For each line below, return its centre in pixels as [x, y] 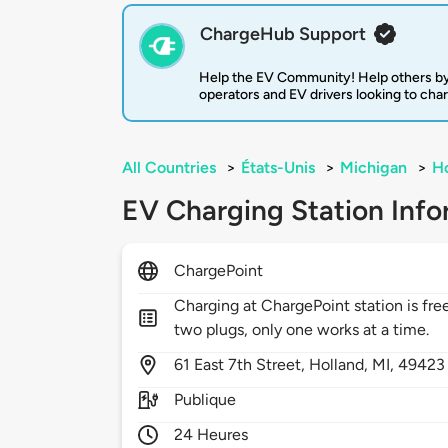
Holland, [341, 365]
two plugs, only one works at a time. [302, 330]
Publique [205, 400]
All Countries [169, 168]
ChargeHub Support [283, 34]
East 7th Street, [252, 365]
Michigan [373, 168]
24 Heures [211, 435]
